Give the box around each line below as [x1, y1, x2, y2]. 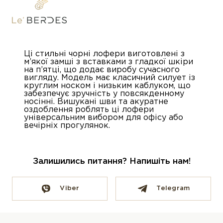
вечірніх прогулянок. [24, 121, 110, 129]
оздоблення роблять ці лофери [24, 106, 154, 113]
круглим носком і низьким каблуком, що [24, 82, 191, 90]
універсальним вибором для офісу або [24, 113, 183, 121]
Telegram [156, 185, 190, 191]
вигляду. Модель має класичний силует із [24, 74, 195, 82]
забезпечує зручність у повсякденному [24, 90, 184, 98]
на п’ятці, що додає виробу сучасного [24, 66, 180, 74]
